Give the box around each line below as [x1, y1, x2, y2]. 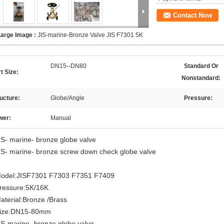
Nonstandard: [181, 74, 220, 81]
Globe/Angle [50, 94, 84, 101]
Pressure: [184, 94, 212, 101]
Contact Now [173, 11, 212, 19]
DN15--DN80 [50, 62, 86, 69]
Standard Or [184, 62, 218, 69]
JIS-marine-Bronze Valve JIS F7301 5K [37, 31, 143, 38]
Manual [50, 114, 71, 121]
